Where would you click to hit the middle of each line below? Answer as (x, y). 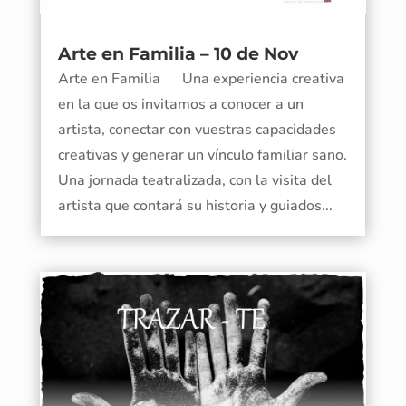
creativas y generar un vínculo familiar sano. (202, 155)
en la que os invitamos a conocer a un (180, 104)
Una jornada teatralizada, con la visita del (194, 180)
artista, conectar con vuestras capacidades (197, 129)
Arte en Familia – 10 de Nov (178, 53)
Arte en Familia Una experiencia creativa (201, 78)
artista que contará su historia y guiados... (195, 205)
